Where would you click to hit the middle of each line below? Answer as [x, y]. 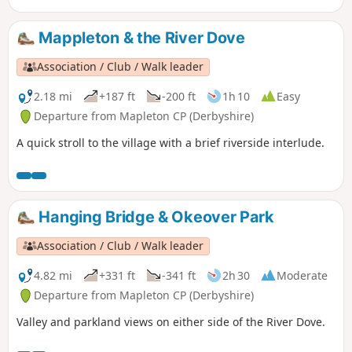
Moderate [302, 275]
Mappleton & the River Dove [140, 38]
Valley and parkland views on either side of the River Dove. [171, 322]
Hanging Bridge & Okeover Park [154, 217]
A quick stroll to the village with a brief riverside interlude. [170, 143]
